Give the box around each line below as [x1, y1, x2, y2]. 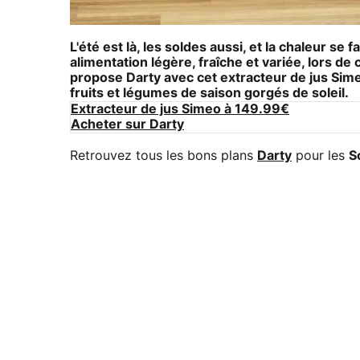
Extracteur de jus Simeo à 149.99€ [71, 102, 289, 116]
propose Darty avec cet [70, 71, 220, 84]
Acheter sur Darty [71, 117, 184, 131]
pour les [292, 149, 349, 162]
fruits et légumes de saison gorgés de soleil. [70, 86, 349, 100]
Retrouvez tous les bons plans [70, 149, 257, 162]
